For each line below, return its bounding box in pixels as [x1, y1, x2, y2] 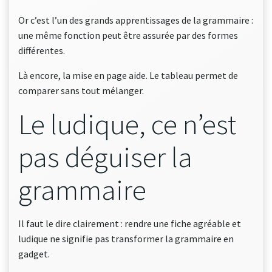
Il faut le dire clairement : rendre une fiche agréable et [18, 217, 241, 229]
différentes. [18, 44, 65, 56]
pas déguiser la [18, 139, 192, 175]
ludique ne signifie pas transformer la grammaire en [18, 233, 234, 245]
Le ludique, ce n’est [18, 106, 236, 142]
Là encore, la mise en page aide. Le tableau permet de [18, 69, 238, 81]
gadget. [18, 248, 50, 260]
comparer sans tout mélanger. [18, 84, 144, 97]
